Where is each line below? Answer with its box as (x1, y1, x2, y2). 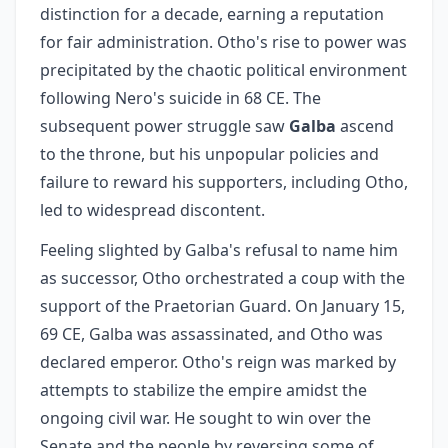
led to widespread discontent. (40, 199, 265, 221)
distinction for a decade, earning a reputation (40, 3, 384, 25)
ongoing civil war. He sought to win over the (40, 407, 371, 429)
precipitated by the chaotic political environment (40, 59, 407, 81)
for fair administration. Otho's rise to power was (40, 31, 407, 53)
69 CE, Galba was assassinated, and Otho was (40, 323, 383, 345)
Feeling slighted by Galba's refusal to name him (40, 239, 398, 261)
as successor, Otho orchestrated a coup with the (40, 267, 405, 289)
